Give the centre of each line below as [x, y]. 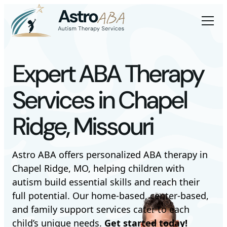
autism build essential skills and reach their [106, 182]
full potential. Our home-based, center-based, [110, 196]
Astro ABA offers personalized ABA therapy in [110, 155]
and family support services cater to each [101, 209]
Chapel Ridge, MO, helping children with [98, 168]
